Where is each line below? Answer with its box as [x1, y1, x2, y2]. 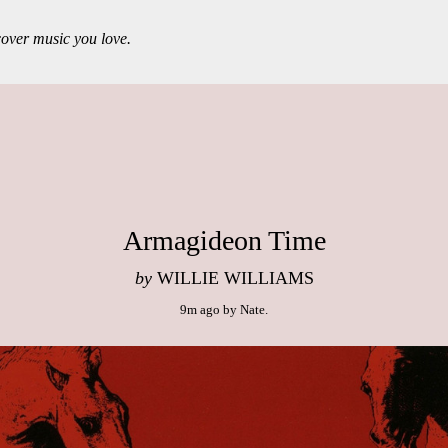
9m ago [180, 302, 220, 317]
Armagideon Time [122, 225, 326, 256]
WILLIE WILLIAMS [151, 268, 314, 288]
